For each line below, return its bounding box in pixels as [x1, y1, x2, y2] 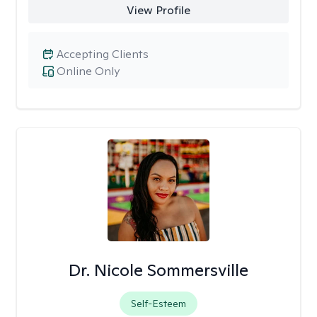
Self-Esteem [130, 297, 186, 310]
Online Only [57, 64, 120, 79]
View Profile [126, 3, 190, 18]
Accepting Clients [57, 47, 149, 62]
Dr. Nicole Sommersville [68, 259, 248, 281]
